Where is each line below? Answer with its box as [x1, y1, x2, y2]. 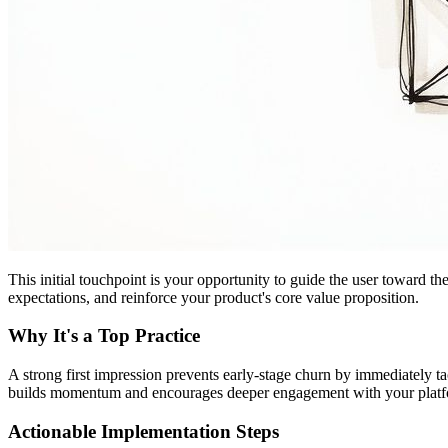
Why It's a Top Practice [8, 325, 200, 347]
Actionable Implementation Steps [8, 420, 279, 442]
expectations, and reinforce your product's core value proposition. [8, 288, 419, 306]
